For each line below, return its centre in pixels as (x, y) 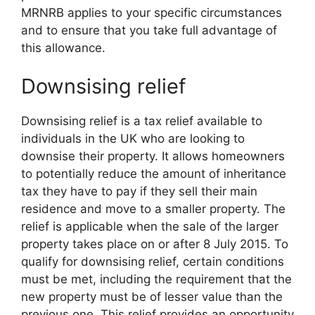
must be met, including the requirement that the (156, 279)
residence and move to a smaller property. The (153, 209)
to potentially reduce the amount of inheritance (154, 174)
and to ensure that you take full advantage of (149, 30)
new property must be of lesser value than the (152, 297)
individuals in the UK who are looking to (133, 139)
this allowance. (63, 47)
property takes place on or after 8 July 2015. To (155, 244)
